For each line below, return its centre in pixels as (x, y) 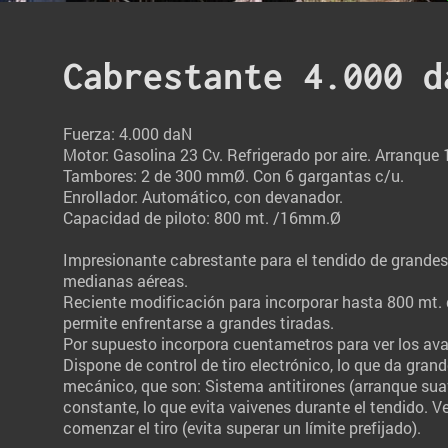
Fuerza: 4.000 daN (127, 133)
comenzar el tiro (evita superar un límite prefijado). (241, 427)
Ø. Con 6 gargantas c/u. (318, 175)
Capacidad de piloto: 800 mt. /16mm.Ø (203, 217)
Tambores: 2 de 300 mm (148, 175)
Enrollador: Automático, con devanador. (204, 196)
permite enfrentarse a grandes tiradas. (198, 322)
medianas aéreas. (125, 280)
